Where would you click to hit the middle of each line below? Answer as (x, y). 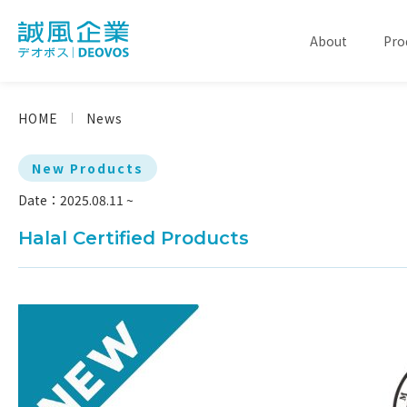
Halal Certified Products (134, 238)
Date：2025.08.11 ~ (76, 200)
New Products (88, 168)
